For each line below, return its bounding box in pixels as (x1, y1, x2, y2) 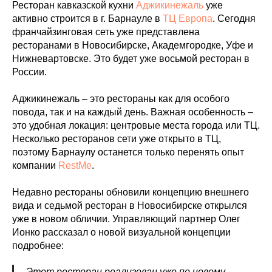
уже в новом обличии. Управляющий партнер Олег (12, 213, 240, 224)
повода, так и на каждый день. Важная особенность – (12, 106, 253, 117)
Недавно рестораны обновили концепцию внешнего (12, 186, 249, 197)
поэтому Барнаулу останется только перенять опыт (12, 146, 244, 157)
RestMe (58, 160, 92, 171)
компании (12, 160, 58, 171)
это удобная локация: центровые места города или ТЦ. (12, 120, 260, 131)
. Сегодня (212, 13, 256, 24)
